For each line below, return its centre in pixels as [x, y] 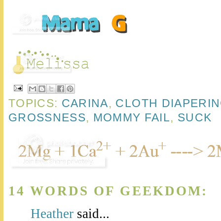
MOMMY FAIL [132, 117]
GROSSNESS [47, 117]
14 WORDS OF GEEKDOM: [108, 191]
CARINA [85, 103]
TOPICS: [35, 103]
